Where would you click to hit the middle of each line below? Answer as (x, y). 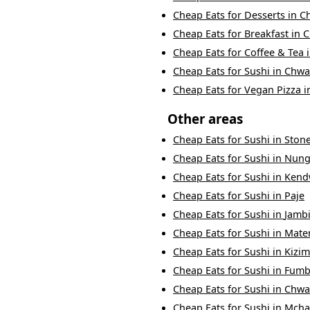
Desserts (265, 15)
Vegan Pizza (273, 90)
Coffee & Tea (274, 53)
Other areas (205, 119)
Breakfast (266, 34)
